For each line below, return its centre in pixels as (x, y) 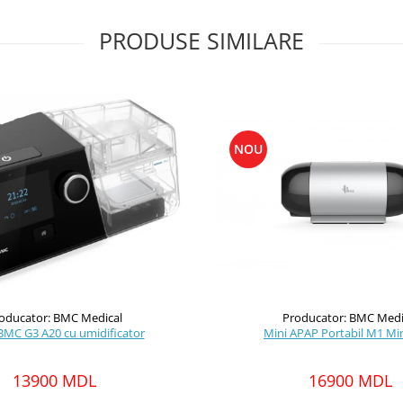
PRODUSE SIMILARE (201, 40)
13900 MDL (54, 380)
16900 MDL (350, 381)
